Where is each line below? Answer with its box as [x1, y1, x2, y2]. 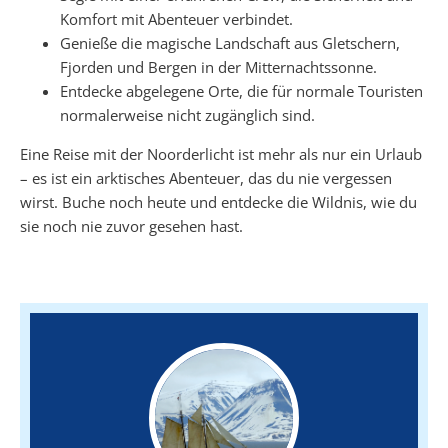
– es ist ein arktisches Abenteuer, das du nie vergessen [20, 167, 392, 188]
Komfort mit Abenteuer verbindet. [60, 8, 293, 29]
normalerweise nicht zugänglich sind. [60, 104, 315, 125]
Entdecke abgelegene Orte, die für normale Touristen [60, 80, 423, 101]
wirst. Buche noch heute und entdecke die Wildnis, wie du [20, 191, 417, 212]
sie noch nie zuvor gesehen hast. [20, 215, 243, 236]
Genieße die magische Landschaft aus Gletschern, [60, 32, 400, 53]
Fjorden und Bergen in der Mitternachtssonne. [60, 56, 377, 77]
